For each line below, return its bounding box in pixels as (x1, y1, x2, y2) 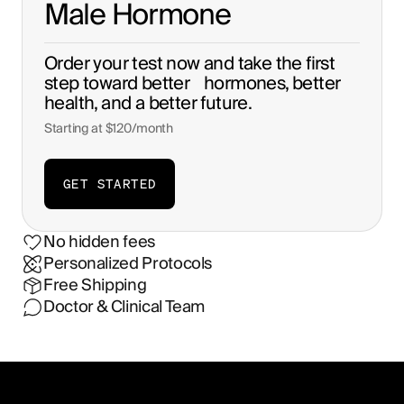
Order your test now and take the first (44, 48, 335, 79)
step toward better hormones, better (44, 68, 341, 99)
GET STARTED (63, 174, 157, 192)
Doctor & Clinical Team (43, 293, 206, 322)
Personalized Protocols (43, 250, 213, 279)
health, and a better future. (44, 87, 252, 119)
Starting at (44, 117, 106, 140)
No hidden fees (43, 228, 155, 257)
